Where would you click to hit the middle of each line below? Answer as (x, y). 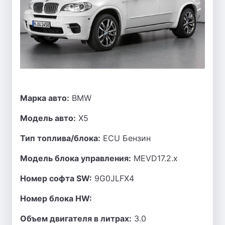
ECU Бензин (126, 138)
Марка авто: (45, 98)
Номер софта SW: (56, 178)
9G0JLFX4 (113, 178)
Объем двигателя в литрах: (76, 218)
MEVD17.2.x (154, 158)
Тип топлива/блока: (60, 138)
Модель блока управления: (76, 158)
